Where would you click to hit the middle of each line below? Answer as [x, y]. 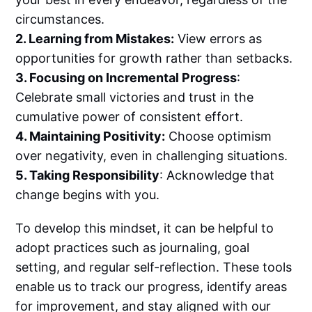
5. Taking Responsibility [88, 175]
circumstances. [60, 19]
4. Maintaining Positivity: [91, 136]
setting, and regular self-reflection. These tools [154, 267]
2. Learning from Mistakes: [95, 38]
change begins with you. [88, 194]
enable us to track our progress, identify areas [151, 286]
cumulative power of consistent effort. [130, 116]
